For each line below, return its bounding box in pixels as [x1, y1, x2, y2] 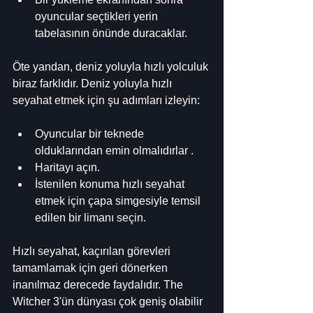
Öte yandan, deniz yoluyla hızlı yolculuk [13, 60, 211, 73]
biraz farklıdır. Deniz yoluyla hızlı [13, 77, 175, 89]
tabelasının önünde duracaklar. [35, 27, 187, 39]
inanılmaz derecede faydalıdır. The [13, 278, 186, 291]
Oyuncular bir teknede [35, 127, 147, 140]
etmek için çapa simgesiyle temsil [35, 194, 203, 207]
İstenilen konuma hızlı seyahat [35, 177, 187, 190]
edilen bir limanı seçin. [35, 211, 146, 224]
